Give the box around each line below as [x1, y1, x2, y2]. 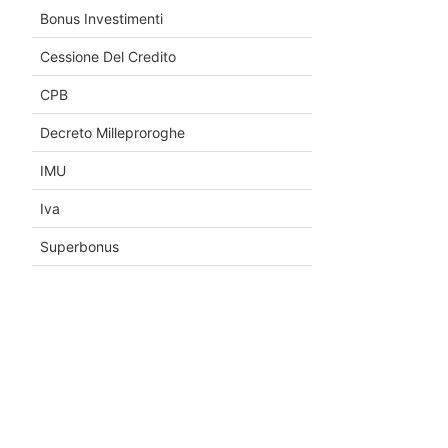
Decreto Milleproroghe [40, 123, 185, 141]
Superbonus [40, 237, 119, 255]
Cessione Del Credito [40, 47, 176, 65]
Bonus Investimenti [40, 9, 163, 27]
